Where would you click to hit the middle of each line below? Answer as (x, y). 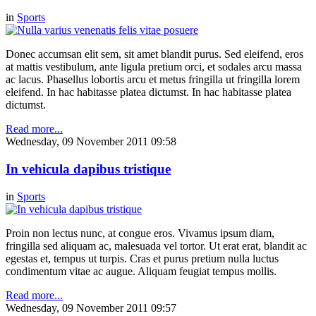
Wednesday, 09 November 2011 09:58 (91, 142)
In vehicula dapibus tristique (88, 169)
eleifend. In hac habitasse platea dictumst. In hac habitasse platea (148, 92)
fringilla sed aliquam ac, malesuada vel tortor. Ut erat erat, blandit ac (156, 245)
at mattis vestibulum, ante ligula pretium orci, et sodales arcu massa (154, 67)
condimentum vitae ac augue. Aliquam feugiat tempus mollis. (141, 271)
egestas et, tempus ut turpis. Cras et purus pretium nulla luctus (142, 258)
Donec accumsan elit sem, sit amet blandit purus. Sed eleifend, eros (154, 54)
